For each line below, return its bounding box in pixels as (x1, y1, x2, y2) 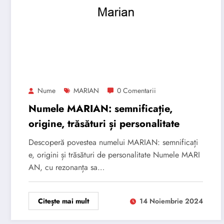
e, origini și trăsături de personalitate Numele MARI (28, 148, 200, 160)
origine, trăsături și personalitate (28, 116, 179, 131)
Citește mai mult (38, 195, 89, 206)
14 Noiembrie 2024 (139, 196, 203, 206)
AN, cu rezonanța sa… (28, 161, 104, 173)
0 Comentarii (117, 85, 156, 95)
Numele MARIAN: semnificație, (28, 101, 172, 116)
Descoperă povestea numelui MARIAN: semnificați (28, 136, 198, 148)
